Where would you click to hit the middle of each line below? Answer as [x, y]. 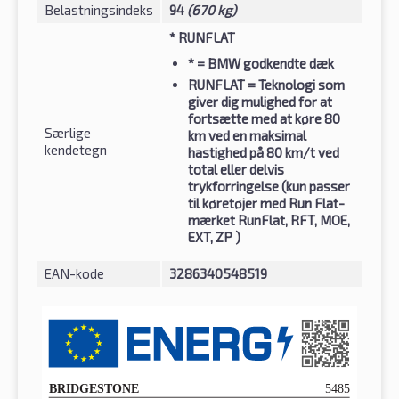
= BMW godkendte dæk [264, 63]
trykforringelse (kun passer [269, 186]
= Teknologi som [295, 84]
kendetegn [76, 149]
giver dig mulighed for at [260, 101]
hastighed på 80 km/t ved [264, 152]
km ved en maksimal [247, 135]
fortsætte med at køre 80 [264, 118]
